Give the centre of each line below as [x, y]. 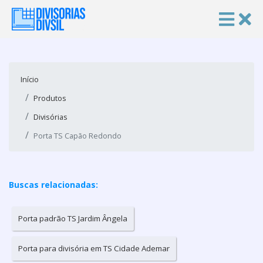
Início [30, 79]
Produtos [50, 98]
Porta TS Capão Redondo [77, 136]
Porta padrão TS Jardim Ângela [73, 218]
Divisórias [50, 117]
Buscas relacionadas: [53, 185]
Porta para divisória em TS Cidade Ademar [94, 248]
